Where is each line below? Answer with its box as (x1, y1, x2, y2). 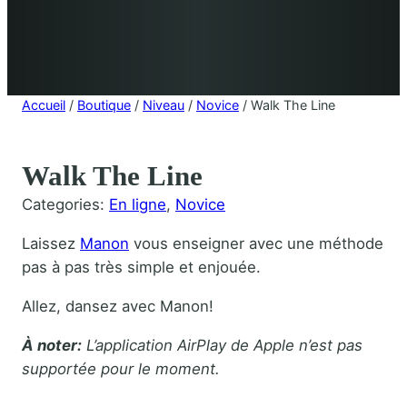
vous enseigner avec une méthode (129, 234, 383, 253)
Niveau (143, 96, 184, 113)
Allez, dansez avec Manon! (22, 296, 213, 315)
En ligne (109, 195, 166, 214)
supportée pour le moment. (22, 359, 220, 378)
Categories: (22, 195, 109, 214)
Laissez (22, 234, 80, 253)
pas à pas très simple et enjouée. (22, 258, 261, 277)
